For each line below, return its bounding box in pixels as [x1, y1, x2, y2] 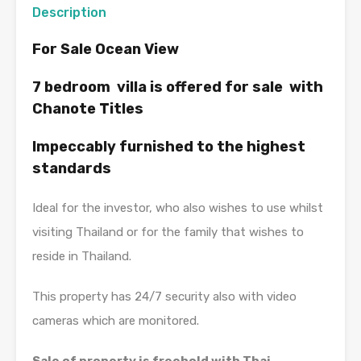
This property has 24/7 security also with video [32, 289, 297, 305]
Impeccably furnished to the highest [32, 138, 305, 156]
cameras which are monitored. [32, 313, 199, 329]
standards [32, 160, 111, 178]
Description [32, 5, 106, 21]
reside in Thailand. [32, 249, 131, 264]
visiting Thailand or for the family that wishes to [32, 225, 304, 240]
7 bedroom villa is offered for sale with [32, 78, 323, 97]
